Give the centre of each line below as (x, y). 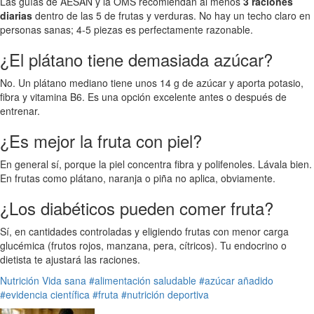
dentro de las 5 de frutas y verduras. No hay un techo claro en (171, 15)
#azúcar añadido (236, 280)
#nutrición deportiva (165, 294)
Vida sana (64, 280)
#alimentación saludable (143, 280)
